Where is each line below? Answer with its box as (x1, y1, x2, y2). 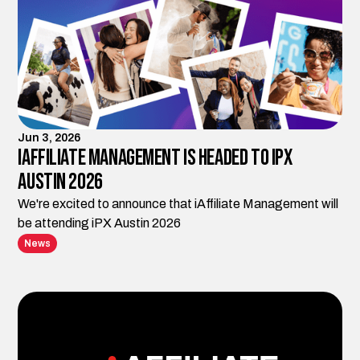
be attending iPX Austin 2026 (18, 216, 182, 231)
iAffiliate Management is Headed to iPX (18, 145, 292, 172)
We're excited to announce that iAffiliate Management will (18, 197, 339, 211)
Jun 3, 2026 (18, 132, 81, 145)
